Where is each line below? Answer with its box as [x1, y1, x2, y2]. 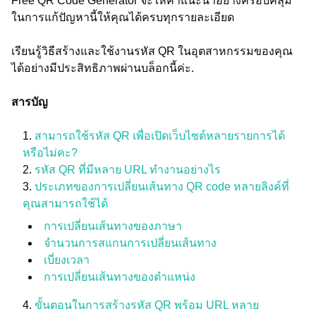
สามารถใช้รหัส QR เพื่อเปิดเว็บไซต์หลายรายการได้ [35, 130, 285, 142]
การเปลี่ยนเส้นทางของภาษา [44, 220, 182, 232]
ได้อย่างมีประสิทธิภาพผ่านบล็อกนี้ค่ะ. [11, 62, 194, 74]
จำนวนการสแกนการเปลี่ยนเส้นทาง [44, 237, 217, 249]
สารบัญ [11, 96, 48, 108]
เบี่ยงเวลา [44, 254, 90, 266]
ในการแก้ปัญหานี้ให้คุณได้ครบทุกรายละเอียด [11, 11, 234, 23]
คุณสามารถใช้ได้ [23, 197, 108, 209]
